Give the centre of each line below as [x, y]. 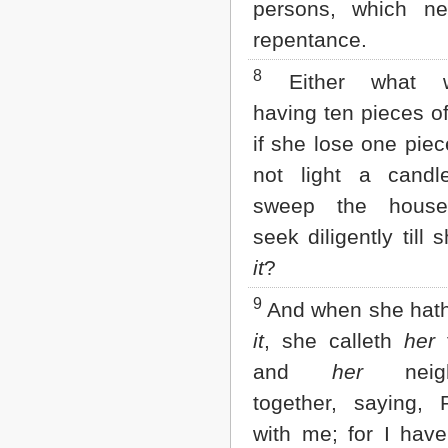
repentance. [310, 40]
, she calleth [334, 341]
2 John [114, 18]
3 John [114, 38]
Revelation [125, 78]
